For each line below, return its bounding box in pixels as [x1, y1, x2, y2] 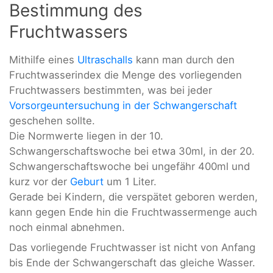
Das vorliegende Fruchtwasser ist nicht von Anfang [9, 241, 255, 254]
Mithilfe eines [9, 54, 77, 66]
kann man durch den [133, 54, 235, 66]
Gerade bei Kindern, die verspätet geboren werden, [9, 191, 258, 204]
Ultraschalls [77, 54, 133, 66]
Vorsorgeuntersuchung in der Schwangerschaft [9, 99, 237, 112]
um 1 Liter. [104, 175, 157, 188]
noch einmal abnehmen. [9, 221, 125, 234]
